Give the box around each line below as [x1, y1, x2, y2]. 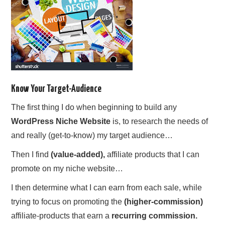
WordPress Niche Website [11, 117, 111, 126]
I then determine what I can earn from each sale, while [11, 183, 202, 192]
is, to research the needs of [110, 117, 208, 126]
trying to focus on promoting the [11, 197, 125, 206]
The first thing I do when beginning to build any [11, 103, 177, 112]
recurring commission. [111, 211, 198, 220]
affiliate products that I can [105, 150, 200, 159]
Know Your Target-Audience [11, 84, 102, 94]
